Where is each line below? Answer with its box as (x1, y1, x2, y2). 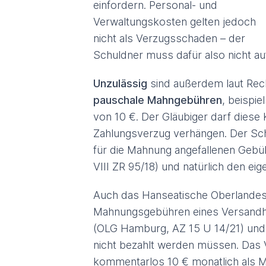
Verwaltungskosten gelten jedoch (93, 15, 256, 28)
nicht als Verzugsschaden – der (93, 32, 245, 45)
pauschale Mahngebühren (93, 94, 222, 106)
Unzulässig (93, 77, 150, 90)
